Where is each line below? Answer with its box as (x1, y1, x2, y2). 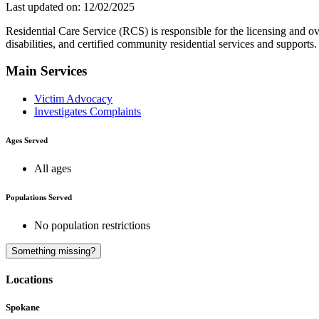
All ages (34, 162, 71, 175)
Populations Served (6, 193, 72, 202)
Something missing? (11, 246, 95, 257)
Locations (6, 273, 53, 286)
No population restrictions (34, 219, 150, 232)
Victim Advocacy (34, 93, 113, 105)
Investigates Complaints (34, 105, 141, 118)
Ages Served (6, 136, 48, 145)
